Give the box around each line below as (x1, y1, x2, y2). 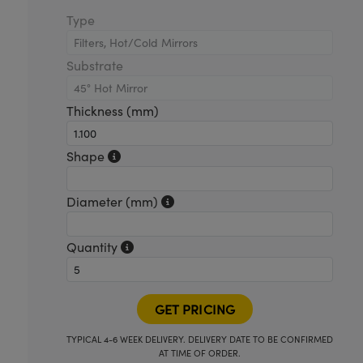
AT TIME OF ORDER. (158, 347, 241, 359)
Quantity (66, 238, 121, 255)
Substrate (66, 57, 123, 74)
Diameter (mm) (66, 193, 161, 210)
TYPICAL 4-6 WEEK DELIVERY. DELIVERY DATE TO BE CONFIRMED (66, 333, 333, 345)
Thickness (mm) (66, 102, 159, 119)
